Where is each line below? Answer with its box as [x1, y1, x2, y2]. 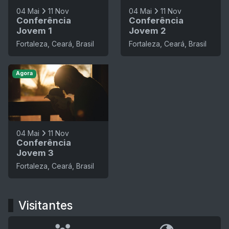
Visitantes [18, 198, 73, 212]
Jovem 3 [16, 147, 54, 158]
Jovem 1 [16, 26, 52, 36]
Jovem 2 [129, 26, 166, 36]
